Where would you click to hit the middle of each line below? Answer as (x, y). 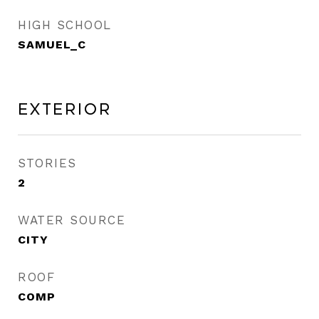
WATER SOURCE (72, 220)
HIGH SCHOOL (65, 25)
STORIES (47, 163)
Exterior (65, 110)
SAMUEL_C (52, 45)
